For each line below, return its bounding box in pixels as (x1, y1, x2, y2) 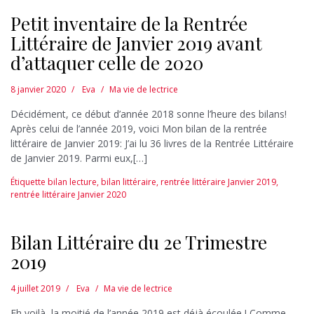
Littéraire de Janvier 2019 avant (11, 30, 262, 55)
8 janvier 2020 (11, 83, 66, 95)
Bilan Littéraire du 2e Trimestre (11, 229, 267, 254)
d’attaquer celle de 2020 (11, 50, 203, 75)
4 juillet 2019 (11, 282, 60, 294)
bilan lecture (48, 175, 97, 188)
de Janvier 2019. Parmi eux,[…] (11, 151, 147, 165)
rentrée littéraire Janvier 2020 (11, 188, 126, 200)
